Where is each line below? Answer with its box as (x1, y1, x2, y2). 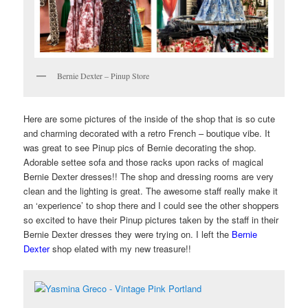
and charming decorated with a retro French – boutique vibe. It (23, 126, 271, 140)
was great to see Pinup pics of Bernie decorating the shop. (23, 140, 257, 154)
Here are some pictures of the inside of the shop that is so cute (23, 111, 276, 125)
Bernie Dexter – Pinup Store (57, 69, 150, 81)
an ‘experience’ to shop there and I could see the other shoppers (23, 198, 280, 212)
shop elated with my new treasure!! (49, 241, 192, 255)
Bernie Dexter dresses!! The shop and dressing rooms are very (23, 169, 274, 183)
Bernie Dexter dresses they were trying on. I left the (23, 227, 232, 241)
